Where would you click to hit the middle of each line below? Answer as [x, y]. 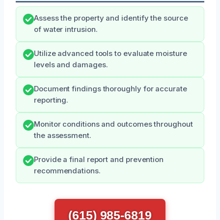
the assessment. [63, 135]
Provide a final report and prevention [99, 159]
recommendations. [67, 171]
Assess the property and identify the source [111, 18]
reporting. [51, 100]
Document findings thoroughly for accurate [110, 89]
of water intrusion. [66, 29]
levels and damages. [71, 65]
